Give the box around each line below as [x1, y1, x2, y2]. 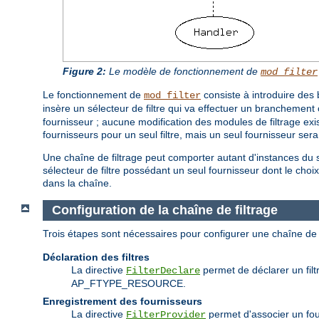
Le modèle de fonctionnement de [106, 66, 261, 78]
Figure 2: [63, 66, 106, 78]
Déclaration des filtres [43, 251, 150, 263]
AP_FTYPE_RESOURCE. [71, 277, 186, 289]
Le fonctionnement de [43, 89, 144, 101]
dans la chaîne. [43, 177, 112, 189]
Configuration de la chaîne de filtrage [51, 203, 278, 218]
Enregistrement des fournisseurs [43, 295, 202, 307]
